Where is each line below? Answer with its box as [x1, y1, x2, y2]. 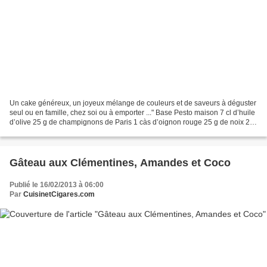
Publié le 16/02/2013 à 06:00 [10, 181, 104, 190]
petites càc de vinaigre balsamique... [10, 128, 128, 136]
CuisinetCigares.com [23, 190, 95, 199]
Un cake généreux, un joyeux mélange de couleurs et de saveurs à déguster [10, 99, 256, 108]
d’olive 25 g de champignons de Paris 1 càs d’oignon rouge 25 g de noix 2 [10, 118, 250, 127]
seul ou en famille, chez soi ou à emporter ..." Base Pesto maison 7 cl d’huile [10, 108, 255, 117]
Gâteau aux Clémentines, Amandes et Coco [10, 157, 231, 169]
